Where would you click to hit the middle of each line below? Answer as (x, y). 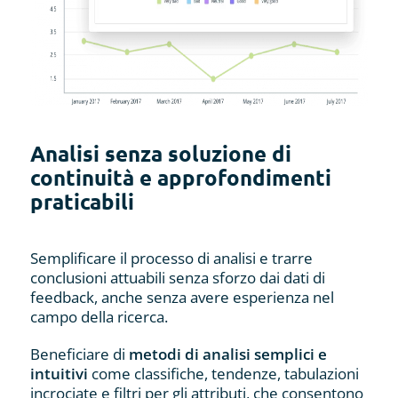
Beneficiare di (79, 354)
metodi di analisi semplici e (227, 354)
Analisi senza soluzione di (160, 154)
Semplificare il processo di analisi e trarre (171, 259)
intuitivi (59, 374)
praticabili (82, 202)
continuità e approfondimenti (180, 178)
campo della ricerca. (99, 317)
